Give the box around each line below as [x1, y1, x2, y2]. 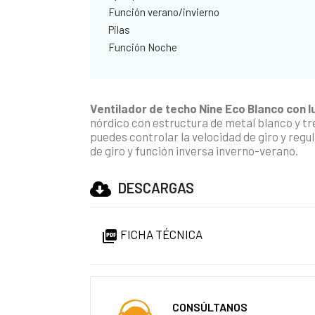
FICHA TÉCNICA [118, 226, 203, 241]
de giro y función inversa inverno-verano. [90, 143, 299, 157]
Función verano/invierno [108, 5, 220, 18]
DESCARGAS [118, 179, 195, 196]
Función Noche [108, 40, 178, 53]
